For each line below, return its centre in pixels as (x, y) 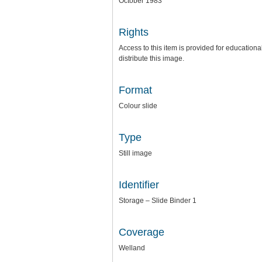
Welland (132, 248)
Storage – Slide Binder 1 (158, 201)
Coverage (142, 232)
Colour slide (138, 106)
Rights (134, 32)
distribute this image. (151, 58)
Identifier (139, 185)
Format (135, 90)
